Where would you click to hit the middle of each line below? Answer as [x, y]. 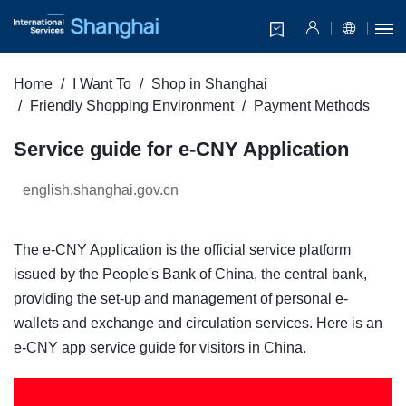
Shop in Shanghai [209, 84]
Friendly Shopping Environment [132, 106]
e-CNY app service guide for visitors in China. [160, 348]
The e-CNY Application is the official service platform [182, 250]
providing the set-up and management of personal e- [181, 299]
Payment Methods [312, 106]
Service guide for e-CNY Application [181, 150]
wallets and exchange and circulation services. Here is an [198, 324]
